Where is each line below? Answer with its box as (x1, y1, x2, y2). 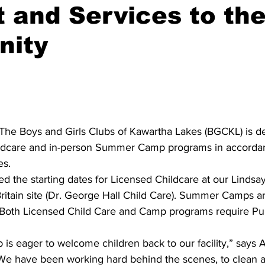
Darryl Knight (208, 23, 257, 34)
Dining (104, 23, 129, 34)
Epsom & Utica (83, 70, 140, 81)
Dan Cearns (35, 23, 80, 34)
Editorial (153, 23, 184, 34)
